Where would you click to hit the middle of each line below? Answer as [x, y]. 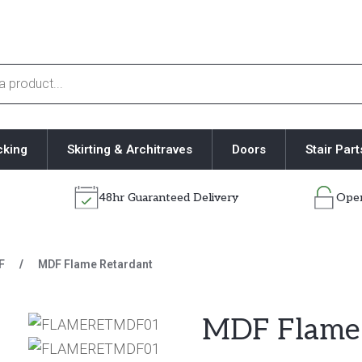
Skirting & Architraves [130, 150]
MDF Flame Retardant [95, 264]
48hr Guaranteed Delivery [168, 198]
